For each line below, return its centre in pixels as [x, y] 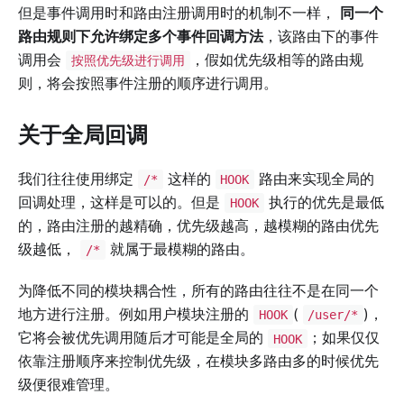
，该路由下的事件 [321, 36]
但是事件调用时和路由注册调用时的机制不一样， [179, 12]
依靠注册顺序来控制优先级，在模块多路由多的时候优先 [198, 361]
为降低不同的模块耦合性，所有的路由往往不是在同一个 [198, 291]
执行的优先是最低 [324, 202]
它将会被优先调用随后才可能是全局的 [143, 338]
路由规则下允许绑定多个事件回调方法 [141, 36]
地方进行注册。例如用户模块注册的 [136, 314]
